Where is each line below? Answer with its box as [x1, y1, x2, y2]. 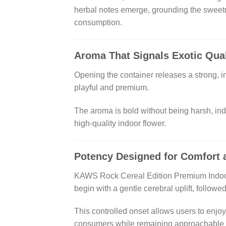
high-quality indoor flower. [74, 119, 166, 128]
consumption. [74, 18, 122, 27]
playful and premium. [74, 83, 149, 92]
